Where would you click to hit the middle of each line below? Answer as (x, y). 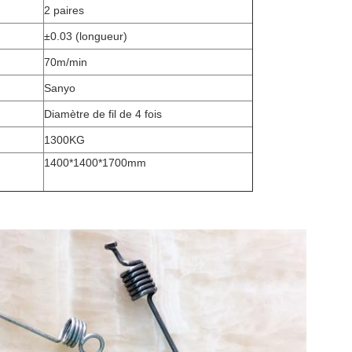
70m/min (66, 62)
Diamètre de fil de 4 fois (103, 114)
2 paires (64, 10)
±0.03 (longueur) (86, 36)
